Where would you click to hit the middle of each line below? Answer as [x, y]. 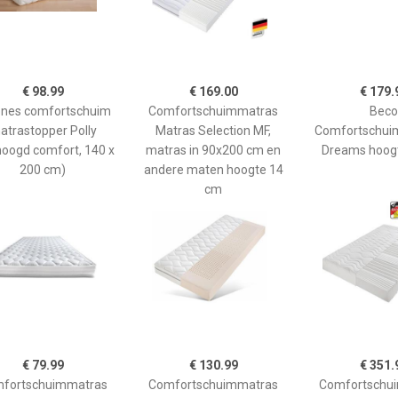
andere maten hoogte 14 [213, 169]
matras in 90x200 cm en [213, 150]
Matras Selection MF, [213, 130]
